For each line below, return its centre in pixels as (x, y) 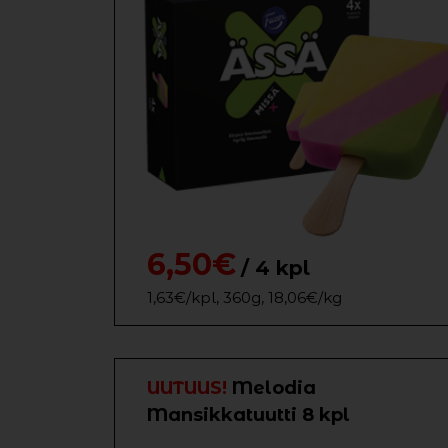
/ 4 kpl (275, 268)
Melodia (274, 388)
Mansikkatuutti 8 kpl (248, 415)
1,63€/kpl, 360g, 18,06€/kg (244, 297)
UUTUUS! (189, 388)
